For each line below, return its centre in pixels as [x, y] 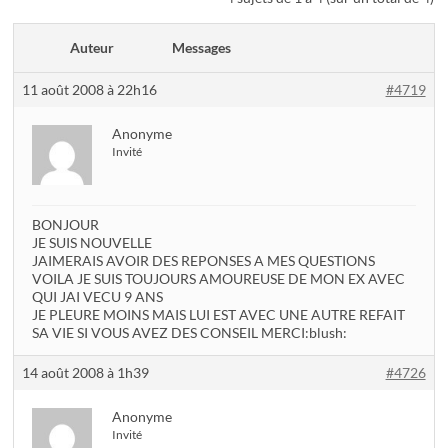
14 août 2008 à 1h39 [86, 372]
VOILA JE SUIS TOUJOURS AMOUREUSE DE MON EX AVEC [219, 278]
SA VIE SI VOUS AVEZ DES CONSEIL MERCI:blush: [190, 332]
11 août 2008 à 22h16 [90, 89]
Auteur [92, 47]
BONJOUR [66, 224]
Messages [202, 47]
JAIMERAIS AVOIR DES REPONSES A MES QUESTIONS [204, 260]
